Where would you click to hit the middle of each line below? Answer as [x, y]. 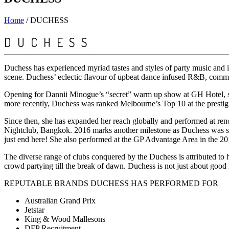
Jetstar [35, 210]
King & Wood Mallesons [65, 219]
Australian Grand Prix [60, 200]
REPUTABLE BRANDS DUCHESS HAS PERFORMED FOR [111, 183]
